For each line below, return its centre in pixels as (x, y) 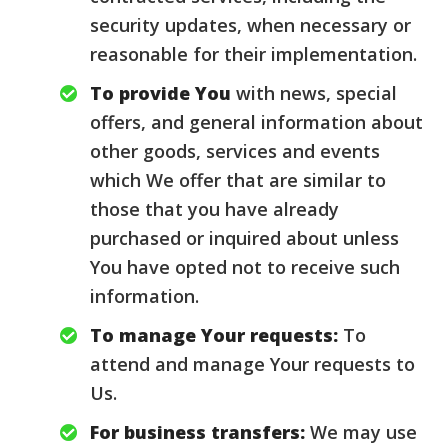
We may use (361, 432)
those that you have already (214, 209)
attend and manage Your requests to (252, 364)
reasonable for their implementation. (253, 54)
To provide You (160, 93)
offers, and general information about (256, 122)
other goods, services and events (235, 151)
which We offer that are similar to (238, 180)
